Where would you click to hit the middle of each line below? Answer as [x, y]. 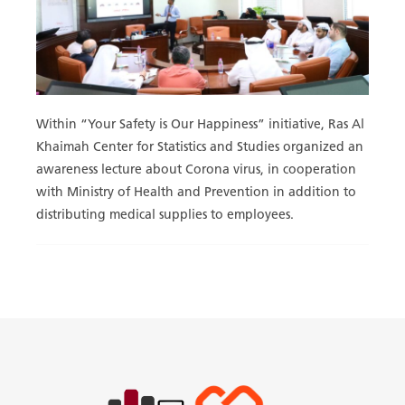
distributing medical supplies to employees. [165, 215]
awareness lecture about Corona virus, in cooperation [196, 170]
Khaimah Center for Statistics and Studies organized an [199, 147]
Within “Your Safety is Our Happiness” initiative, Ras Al [200, 125]
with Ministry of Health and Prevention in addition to [196, 193]
